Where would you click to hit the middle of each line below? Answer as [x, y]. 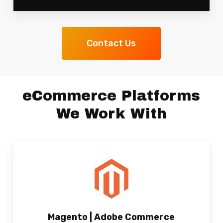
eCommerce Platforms [111, 96]
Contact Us [111, 43]
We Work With [111, 113]
